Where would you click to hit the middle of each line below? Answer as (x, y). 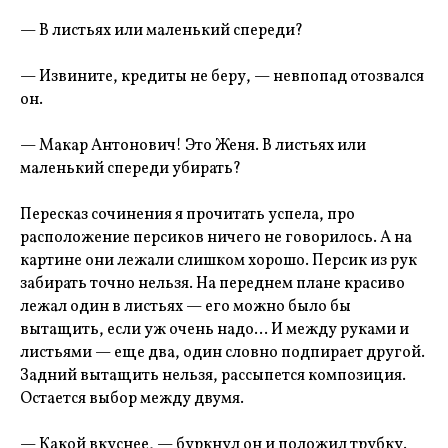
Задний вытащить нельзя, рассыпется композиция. (213, 376)
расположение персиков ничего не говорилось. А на (216, 238)
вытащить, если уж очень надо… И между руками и (214, 330)
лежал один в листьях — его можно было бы (185, 307)
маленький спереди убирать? (130, 169)
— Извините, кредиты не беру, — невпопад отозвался (222, 77)
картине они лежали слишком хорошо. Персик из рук (218, 261)
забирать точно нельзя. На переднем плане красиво (212, 284)
